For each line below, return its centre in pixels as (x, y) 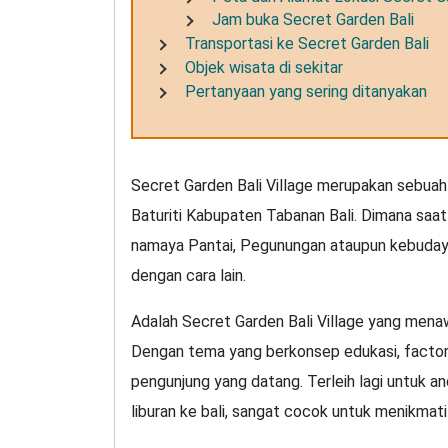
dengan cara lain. (188, 275)
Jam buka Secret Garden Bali (313, 20)
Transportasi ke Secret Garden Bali (307, 44)
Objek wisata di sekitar (264, 68)
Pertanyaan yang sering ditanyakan (306, 91)
